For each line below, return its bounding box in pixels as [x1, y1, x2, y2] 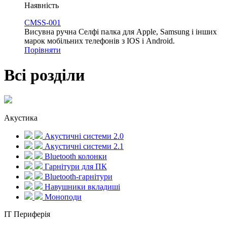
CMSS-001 [24, 18, 61, 27]
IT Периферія [4, 210, 50, 219]
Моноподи [43, 193, 82, 202]
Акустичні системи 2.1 [43, 142, 124, 151]
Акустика [4, 113, 37, 123]
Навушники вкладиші [43, 182, 120, 192]
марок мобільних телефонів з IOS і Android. [24, 36, 175, 46]
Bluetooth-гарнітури [43, 172, 112, 181]
